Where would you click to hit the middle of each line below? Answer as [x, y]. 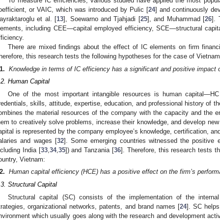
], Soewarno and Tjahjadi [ [102, 19]
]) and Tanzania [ [90, 150]
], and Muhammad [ [176, 19]
